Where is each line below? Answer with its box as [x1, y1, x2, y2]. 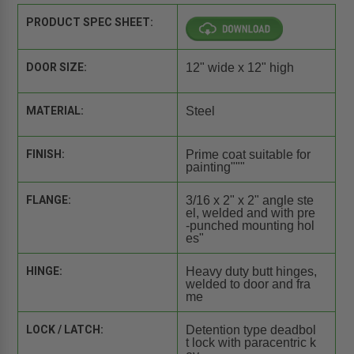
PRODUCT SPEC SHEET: [26, 16, 154, 29]
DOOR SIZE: [26, 61, 88, 74]
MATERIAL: [26, 104, 85, 118]
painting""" [185, 160, 245, 175]
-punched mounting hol [185, 219, 314, 233]
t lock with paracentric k [185, 336, 316, 350]
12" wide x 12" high [185, 61, 294, 75]
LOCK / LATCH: [26, 323, 104, 337]
